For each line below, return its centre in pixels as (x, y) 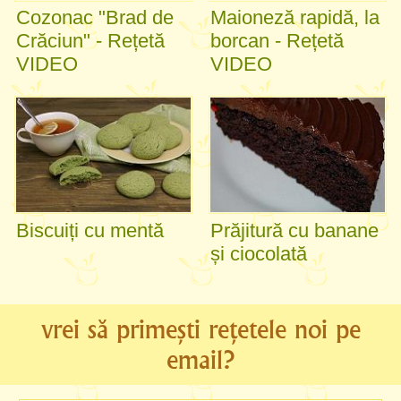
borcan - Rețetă (277, 41)
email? (200, 360)
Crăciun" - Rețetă (90, 41)
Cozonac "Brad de (95, 18)
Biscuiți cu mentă (90, 230)
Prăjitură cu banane (294, 230)
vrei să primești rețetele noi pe (200, 330)
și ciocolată (259, 253)
